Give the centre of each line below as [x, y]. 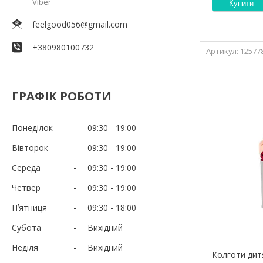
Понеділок [32, 127]
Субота [26, 227]
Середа [26, 167]
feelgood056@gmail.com [80, 24]
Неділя [25, 247]
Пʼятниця [29, 207]
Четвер [26, 187]
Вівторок [30, 147]
